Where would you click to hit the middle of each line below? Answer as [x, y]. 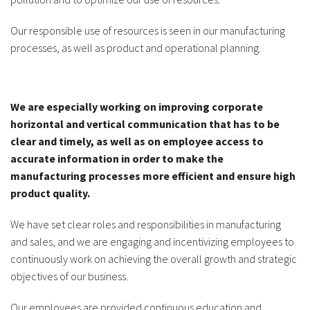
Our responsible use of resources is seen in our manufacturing [148, 30]
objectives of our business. [69, 276]
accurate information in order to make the [117, 158]
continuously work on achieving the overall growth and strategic [154, 258]
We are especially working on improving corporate [137, 106]
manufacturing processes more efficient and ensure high [153, 175]
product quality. [50, 193]
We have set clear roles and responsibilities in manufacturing [146, 224]
